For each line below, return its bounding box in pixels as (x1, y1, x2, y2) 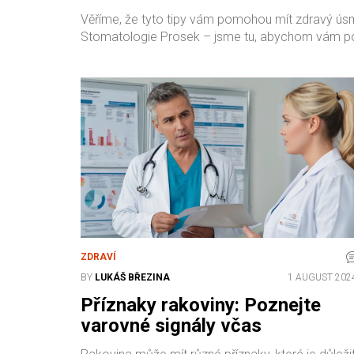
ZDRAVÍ (81, 250, 116, 262)
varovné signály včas (81, 314, 262, 337)
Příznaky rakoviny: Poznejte (81, 293, 321, 316)
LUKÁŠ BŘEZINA (95, 271, 170, 283)
